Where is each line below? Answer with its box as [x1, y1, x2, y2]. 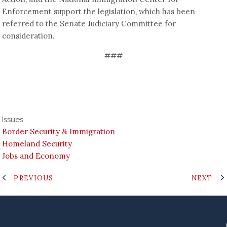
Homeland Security [2, 138, 72, 148]
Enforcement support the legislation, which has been [2, 6, 196, 16]
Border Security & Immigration [2, 126, 116, 136]
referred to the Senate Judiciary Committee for [2, 18, 176, 28]
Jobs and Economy [2, 150, 70, 161]
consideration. [2, 30, 55, 41]
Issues [2, 115, 24, 124]
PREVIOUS [14, 173, 54, 182]
